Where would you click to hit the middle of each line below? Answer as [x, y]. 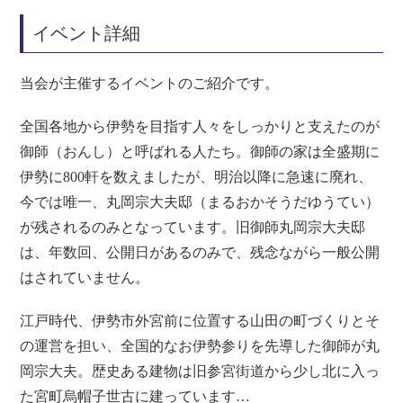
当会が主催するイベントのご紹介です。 [150, 83]
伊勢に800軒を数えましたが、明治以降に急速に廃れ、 [197, 176]
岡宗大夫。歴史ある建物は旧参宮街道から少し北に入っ [200, 371]
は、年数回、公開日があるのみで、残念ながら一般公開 [200, 252]
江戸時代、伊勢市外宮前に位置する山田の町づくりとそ [200, 320]
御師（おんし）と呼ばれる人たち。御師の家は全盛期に [200, 151]
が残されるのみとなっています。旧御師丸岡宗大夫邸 [193, 227]
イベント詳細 [87, 33]
